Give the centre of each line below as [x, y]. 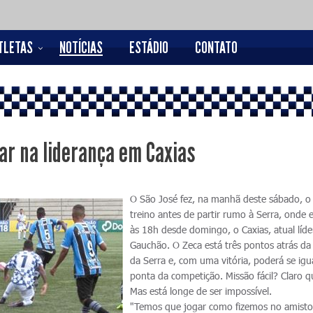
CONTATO [216, 48]
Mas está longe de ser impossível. [201, 291]
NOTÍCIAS [81, 48]
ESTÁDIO [149, 48]
